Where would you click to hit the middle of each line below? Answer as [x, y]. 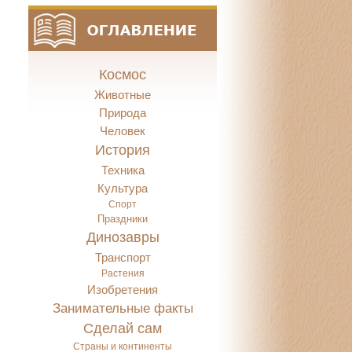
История [123, 150]
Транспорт [123, 257]
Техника [123, 170]
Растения [123, 273]
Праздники [123, 219]
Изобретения [123, 290]
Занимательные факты [123, 308]
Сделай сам [123, 328]
